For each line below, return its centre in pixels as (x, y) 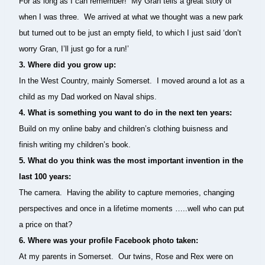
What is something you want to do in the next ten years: (130, 113)
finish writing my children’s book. (75, 145)
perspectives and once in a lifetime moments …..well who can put (132, 209)
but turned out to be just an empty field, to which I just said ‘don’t (130, 33)
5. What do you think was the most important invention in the (131, 161)
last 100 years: (45, 177)
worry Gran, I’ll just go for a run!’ (74, 49)
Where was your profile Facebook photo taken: (113, 240)
